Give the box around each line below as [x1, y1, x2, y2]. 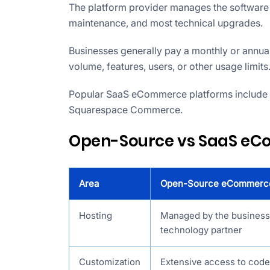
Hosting [79, 210, 112, 222]
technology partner [160, 224, 242, 236]
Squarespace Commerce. [69, 104, 183, 116]
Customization [79, 256, 140, 268]
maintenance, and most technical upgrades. [69, 17, 263, 30]
